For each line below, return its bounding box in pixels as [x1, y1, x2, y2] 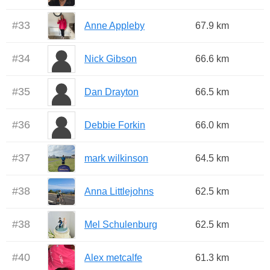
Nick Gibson [84, 54, 137, 64]
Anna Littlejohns [84, 186, 154, 197]
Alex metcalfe [84, 253, 142, 263]
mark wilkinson [84, 153, 148, 164]
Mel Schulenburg [84, 219, 157, 230]
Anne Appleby [84, 20, 145, 31]
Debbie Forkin [84, 120, 145, 131]
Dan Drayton [84, 87, 139, 98]
